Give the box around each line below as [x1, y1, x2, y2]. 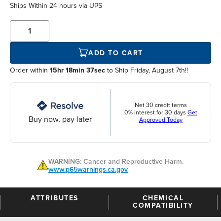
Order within [10, 66, 50, 75]
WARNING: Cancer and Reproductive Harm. [48, 157, 184, 166]
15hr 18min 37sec [50, 66, 105, 75]
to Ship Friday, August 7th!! [105, 66, 188, 75]
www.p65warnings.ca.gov [48, 165, 128, 174]
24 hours [49, 1, 77, 10]
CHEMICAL [142, 194, 184, 203]
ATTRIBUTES [31, 194, 78, 203]
